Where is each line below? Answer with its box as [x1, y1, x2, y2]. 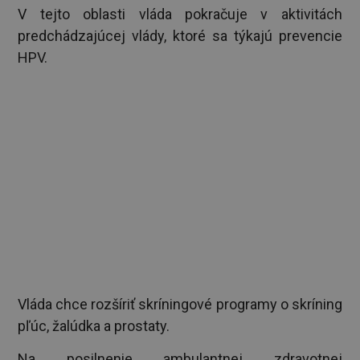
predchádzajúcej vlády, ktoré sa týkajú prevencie [18, 27, 342, 44]
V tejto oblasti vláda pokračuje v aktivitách [18, 5, 342, 22]
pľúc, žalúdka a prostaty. [18, 317, 170, 334]
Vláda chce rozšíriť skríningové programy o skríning [18, 295, 342, 313]
